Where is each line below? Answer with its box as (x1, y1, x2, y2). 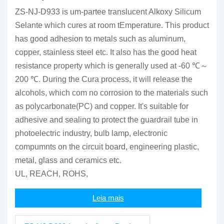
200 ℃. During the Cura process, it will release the (15, 75, 192, 83)
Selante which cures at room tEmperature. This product (15, 21, 209, 29)
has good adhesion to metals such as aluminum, (15, 34, 185, 43)
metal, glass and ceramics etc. (15, 156, 121, 164)
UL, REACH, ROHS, (15, 169, 88, 178)
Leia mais (92, 193, 124, 202)
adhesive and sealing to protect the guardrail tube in (15, 115, 198, 124)
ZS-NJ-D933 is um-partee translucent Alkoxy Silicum (15, 7, 201, 16)
